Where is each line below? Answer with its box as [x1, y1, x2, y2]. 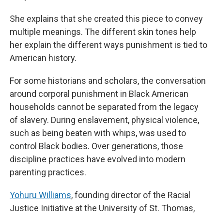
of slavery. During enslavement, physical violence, [10, 115, 199, 125]
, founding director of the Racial [71, 190, 190, 200]
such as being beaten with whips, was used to [10, 128, 186, 138]
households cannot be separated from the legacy [10, 102, 199, 112]
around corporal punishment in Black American [10, 89, 188, 99]
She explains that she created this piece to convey [10, 14, 203, 24]
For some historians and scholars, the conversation [10, 76, 206, 86]
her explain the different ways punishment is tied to [10, 40, 207, 50]
